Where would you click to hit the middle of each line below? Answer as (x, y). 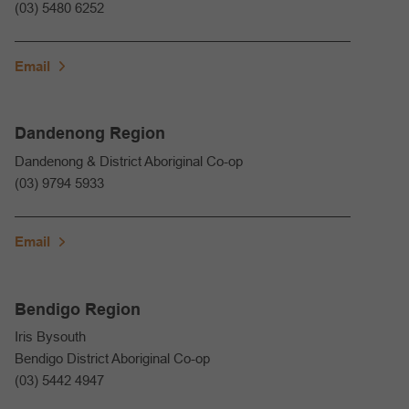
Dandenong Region (90, 134)
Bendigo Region (78, 309)
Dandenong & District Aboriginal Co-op (129, 161)
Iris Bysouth (50, 337)
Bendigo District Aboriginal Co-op (112, 359)
